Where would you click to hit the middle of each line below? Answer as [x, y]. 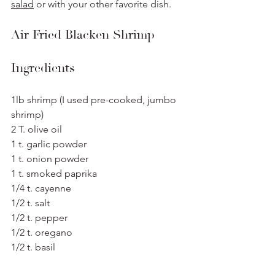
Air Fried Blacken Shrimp [83, 35]
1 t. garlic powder [50, 144]
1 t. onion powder [50, 159]
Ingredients [43, 68]
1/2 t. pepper [39, 218]
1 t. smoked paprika [55, 173]
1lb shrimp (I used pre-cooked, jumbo [95, 100]
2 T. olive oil [37, 129]
